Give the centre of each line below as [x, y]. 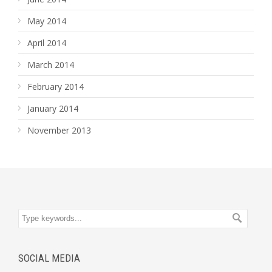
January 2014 [53, 108]
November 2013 [59, 130]
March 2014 [51, 65]
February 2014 [56, 87]
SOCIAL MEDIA [49, 258]
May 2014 [47, 21]
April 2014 [47, 43]
